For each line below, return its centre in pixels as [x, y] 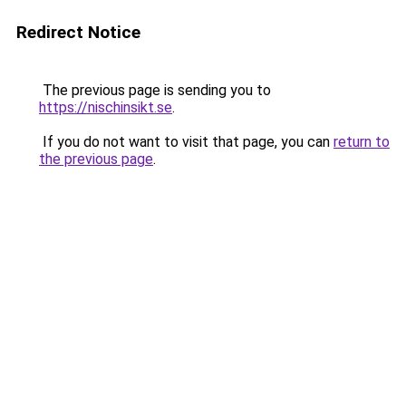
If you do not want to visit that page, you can [186, 142]
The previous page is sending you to [155, 90]
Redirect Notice [78, 32]
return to [362, 142]
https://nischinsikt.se [106, 107]
